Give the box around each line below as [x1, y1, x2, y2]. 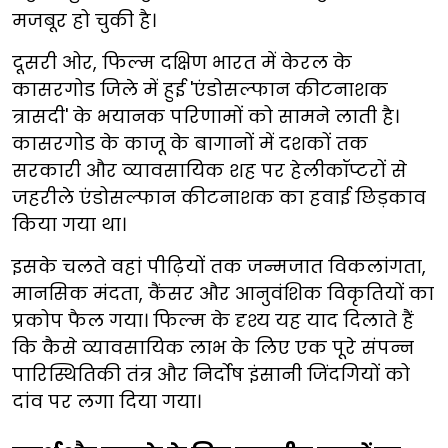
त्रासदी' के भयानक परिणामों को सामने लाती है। [12, 104, 399, 130]
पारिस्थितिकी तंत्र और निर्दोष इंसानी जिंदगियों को [12, 362, 410, 388]
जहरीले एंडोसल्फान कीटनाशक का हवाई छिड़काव [12, 185, 426, 211]
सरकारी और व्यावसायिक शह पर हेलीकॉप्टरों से [12, 158, 407, 184]
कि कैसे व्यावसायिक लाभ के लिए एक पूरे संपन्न [12, 335, 414, 361]
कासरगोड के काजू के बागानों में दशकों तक [12, 131, 368, 157]
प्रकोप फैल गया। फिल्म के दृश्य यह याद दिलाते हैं [12, 308, 414, 334]
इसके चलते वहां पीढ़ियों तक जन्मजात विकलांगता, [12, 254, 426, 280]
